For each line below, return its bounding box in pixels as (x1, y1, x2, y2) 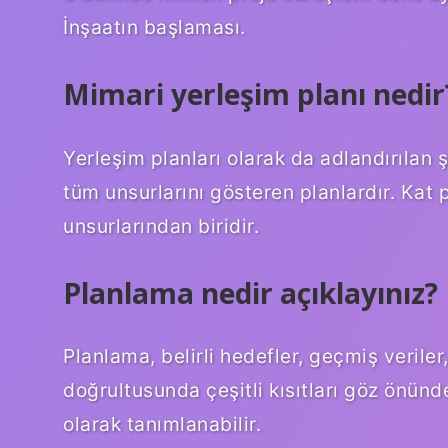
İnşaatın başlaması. (63, 14, 246, 39)
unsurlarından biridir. (63, 213, 259, 238)
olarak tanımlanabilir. (63, 412, 261, 437)
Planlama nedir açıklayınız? (63, 273, 438, 312)
